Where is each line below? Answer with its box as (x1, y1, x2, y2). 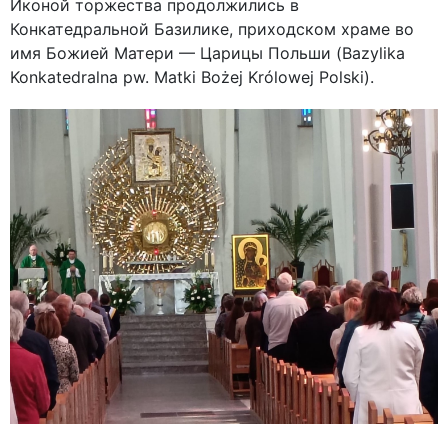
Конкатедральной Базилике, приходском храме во (10, 18, 414, 39)
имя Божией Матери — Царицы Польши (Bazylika (10, 42, 405, 63)
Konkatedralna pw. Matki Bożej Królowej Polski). (10, 66, 374, 87)
